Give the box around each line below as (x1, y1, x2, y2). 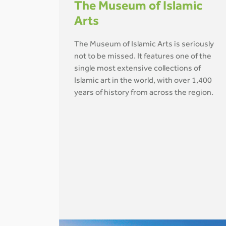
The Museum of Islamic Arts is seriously (74, 41, 214, 49)
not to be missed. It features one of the (74, 53, 211, 61)
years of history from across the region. (74, 89, 213, 97)
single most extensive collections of (74, 65, 201, 73)
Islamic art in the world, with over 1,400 (74, 77, 212, 85)
